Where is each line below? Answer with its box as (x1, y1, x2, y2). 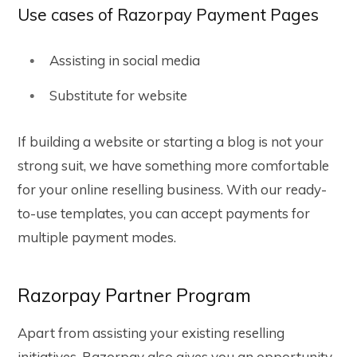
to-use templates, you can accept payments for (18, 205, 310, 222)
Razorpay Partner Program (18, 284, 251, 308)
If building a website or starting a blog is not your (18, 133, 324, 151)
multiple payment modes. (18, 229, 176, 246)
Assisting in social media (49, 52, 200, 69)
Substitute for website (49, 87, 187, 104)
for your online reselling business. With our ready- (18, 181, 327, 198)
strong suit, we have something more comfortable (18, 157, 329, 175)
